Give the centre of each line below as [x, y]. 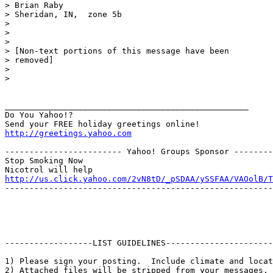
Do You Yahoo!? [39, 115]
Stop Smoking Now [44, 160]
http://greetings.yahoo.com [68, 133]
